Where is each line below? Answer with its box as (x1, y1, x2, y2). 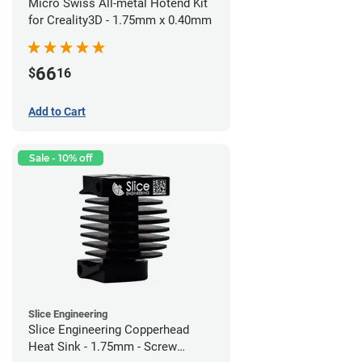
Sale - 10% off (29, 151, 92, 164)
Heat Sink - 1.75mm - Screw (28, 339, 177, 354)
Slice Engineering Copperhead (28, 322, 189, 337)
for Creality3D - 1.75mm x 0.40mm (28, 12, 212, 27)
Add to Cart (28, 104, 86, 118)
